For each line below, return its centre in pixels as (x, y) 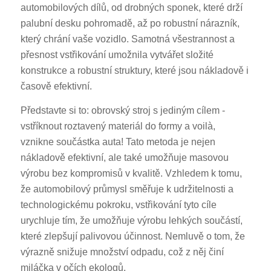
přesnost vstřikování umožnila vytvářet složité (117, 55)
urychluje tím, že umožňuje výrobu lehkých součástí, (131, 220)
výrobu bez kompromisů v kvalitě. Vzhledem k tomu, (131, 173)
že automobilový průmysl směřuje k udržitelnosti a (127, 189)
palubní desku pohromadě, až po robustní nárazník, (130, 24)
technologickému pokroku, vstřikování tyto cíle (118, 204)
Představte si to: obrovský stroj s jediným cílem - (122, 110)
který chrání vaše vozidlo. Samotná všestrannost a (127, 39)
